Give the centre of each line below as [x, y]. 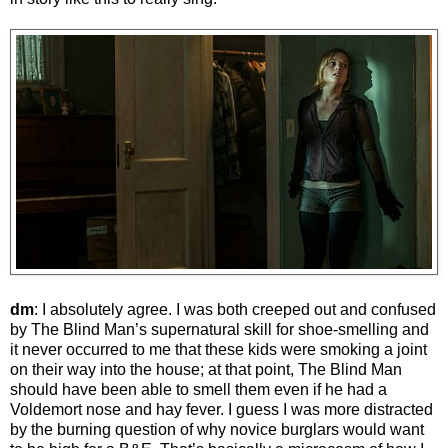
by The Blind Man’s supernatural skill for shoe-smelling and [219, 329]
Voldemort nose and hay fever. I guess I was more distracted [221, 409]
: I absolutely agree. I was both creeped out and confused [235, 309]
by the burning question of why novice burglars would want [217, 429]
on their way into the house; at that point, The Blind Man [206, 369]
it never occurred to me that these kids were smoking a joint [218, 349]
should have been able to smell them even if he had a [198, 389]
